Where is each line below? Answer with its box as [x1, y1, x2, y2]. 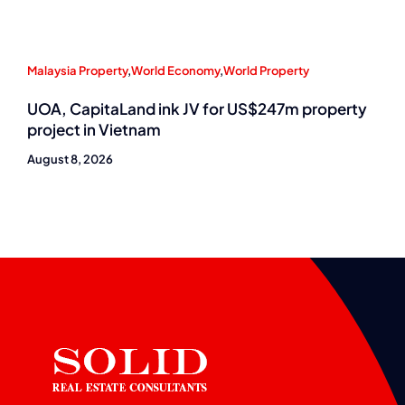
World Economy [131, 63, 220, 79]
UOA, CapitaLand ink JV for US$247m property [27, 99, 367, 119]
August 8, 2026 [27, 152, 113, 167]
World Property [223, 63, 309, 79]
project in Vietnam [27, 119, 161, 140]
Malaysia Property [27, 63, 127, 79]
